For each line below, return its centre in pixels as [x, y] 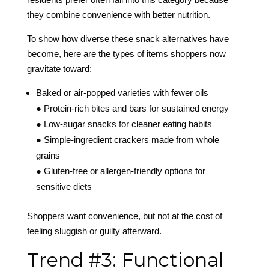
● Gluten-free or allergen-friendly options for [120, 171]
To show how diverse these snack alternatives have [128, 39]
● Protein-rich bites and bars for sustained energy [132, 109]
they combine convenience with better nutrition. [118, 15]
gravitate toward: [59, 69]
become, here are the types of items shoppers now [126, 54]
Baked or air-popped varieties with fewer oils [122, 93]
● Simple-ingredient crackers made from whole [127, 140]
